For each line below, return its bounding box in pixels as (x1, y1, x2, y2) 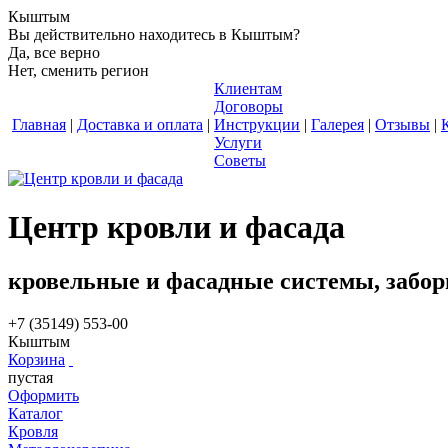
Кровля (8, 422, 58, 440)
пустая (8, 368, 53, 386)
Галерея (311, 116, 364, 133)
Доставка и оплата (77, 116, 203, 133)
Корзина (8, 350, 65, 368)
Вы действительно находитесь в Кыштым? (8, 26, 300, 43)
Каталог (8, 404, 63, 422)
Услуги (214, 134, 262, 151)
